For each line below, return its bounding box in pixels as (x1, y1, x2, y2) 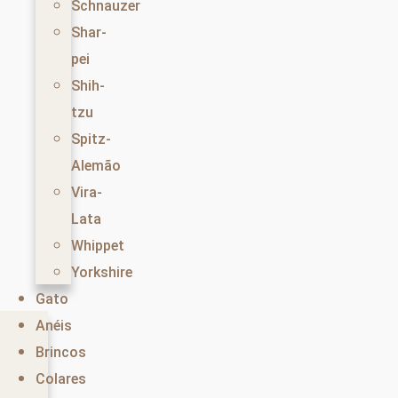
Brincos (36, 344, 86, 362)
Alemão (71, 157, 121, 175)
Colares (36, 370, 86, 388)
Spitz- (71, 131, 111, 148)
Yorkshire (71, 264, 132, 282)
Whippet (71, 237, 124, 255)
